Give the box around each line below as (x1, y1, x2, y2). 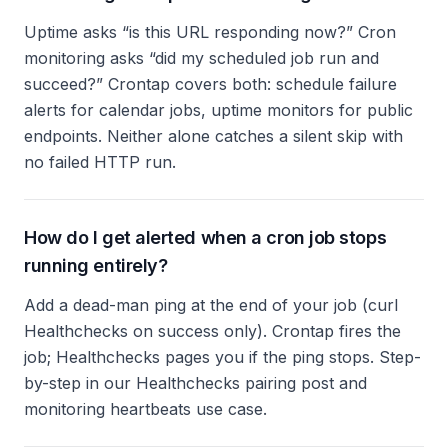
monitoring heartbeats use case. (24, 399, 267, 419)
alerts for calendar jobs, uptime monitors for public (24, 100, 413, 120)
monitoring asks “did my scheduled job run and (24, 48, 379, 68)
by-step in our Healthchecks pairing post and (24, 373, 367, 393)
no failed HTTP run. (24, 152, 176, 172)
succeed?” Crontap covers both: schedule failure (24, 74, 397, 94)
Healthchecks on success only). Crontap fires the (24, 321, 401, 341)
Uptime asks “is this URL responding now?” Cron (24, 22, 396, 42)
